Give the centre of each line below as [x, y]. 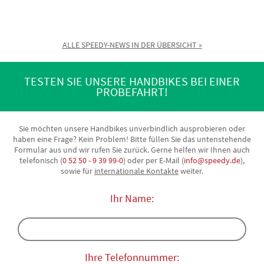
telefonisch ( [41, 161]
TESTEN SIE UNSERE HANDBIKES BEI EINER [132, 81]
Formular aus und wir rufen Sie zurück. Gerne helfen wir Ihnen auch [132, 150]
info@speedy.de [212, 161]
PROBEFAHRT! [132, 92]
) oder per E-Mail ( [154, 161]
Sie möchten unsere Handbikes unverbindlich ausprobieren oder [132, 129]
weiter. [191, 171]
